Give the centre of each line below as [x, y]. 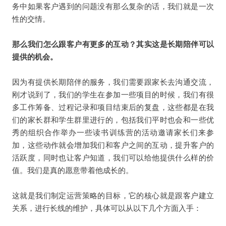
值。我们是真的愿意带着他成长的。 [72, 170]
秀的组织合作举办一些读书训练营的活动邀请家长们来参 [113, 132]
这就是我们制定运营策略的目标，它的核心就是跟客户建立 [113, 195]
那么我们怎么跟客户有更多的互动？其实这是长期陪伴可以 [113, 44]
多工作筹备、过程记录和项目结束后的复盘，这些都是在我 [113, 107]
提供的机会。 [35, 56]
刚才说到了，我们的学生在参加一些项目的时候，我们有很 [113, 94]
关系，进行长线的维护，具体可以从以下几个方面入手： [106, 208]
